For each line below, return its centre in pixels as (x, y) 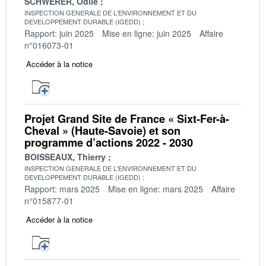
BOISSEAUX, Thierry (65, 156)
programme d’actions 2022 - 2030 (109, 142)
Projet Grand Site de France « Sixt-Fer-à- (127, 118)
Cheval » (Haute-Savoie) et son (102, 130)
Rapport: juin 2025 (59, 33)
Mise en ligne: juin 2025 (147, 33)
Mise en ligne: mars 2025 (156, 189)
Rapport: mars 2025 (62, 189)
